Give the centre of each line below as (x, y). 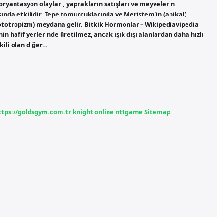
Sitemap (157, 112)
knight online (93, 112)
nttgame (129, 112)
